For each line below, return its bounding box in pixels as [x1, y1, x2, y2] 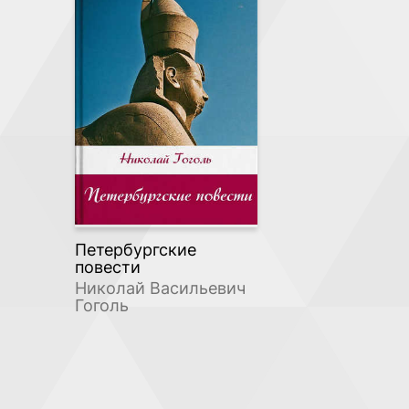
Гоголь [75, 296, 129, 316]
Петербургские [75, 240, 196, 260]
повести [75, 257, 141, 278]
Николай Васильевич [75, 278, 246, 299]
